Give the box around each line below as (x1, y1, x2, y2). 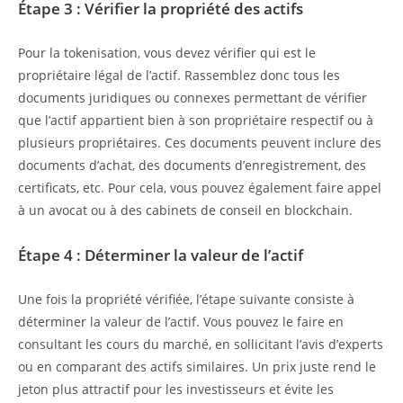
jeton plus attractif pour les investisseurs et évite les (18, 381, 334, 399)
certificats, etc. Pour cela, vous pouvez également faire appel (18, 179, 381, 197)
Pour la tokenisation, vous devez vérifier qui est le (18, 44, 316, 62)
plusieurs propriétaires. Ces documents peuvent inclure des (18, 134, 381, 152)
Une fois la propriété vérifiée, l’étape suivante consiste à (18, 291, 354, 309)
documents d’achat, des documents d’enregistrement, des (18, 157, 366, 175)
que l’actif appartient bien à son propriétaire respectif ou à (18, 112, 373, 130)
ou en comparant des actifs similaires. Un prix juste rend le (18, 358, 376, 376)
